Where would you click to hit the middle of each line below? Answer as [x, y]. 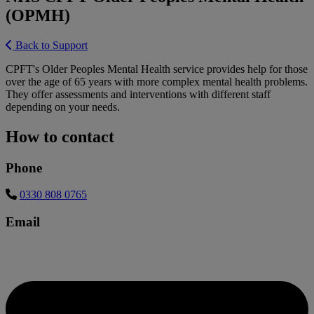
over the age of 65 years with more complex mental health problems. [157, 81]
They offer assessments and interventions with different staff [138, 94]
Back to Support [50, 45]
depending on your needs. [63, 107]
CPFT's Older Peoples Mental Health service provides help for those [157, 69]
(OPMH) [38, 15]
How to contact [60, 136]
